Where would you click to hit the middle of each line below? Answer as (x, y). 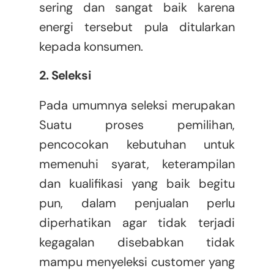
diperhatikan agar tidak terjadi (137, 223)
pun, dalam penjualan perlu (137, 203)
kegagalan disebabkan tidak (137, 243)
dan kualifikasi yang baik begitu (137, 184)
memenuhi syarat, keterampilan (137, 164)
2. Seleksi (65, 76)
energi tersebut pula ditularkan (137, 27)
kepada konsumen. (91, 47)
